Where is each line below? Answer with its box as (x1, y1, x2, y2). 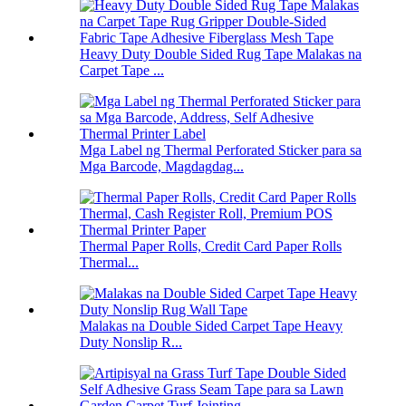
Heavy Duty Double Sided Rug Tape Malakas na (80, 46, 362, 63)
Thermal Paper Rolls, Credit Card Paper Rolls (80, 238, 342, 255)
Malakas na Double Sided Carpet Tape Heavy (80, 318, 343, 334)
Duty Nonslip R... (80, 334, 182, 351)
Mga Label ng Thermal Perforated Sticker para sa (80, 142, 362, 159)
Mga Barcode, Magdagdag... (80, 159, 244, 175)
